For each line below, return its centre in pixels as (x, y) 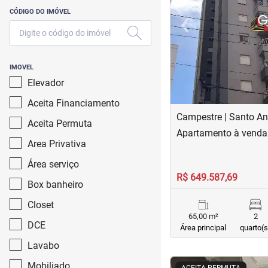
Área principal (203, 228)
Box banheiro (55, 185)
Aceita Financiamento (74, 103)
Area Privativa (57, 144)
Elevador (46, 83)
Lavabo (43, 246)
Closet (41, 205)
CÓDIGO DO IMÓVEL (40, 12)
